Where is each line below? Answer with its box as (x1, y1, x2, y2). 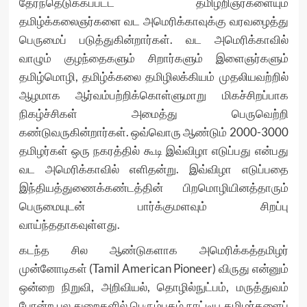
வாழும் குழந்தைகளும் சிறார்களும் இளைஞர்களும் (19, 51, 288, 66)
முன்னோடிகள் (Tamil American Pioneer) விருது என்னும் (19, 261, 288, 276)
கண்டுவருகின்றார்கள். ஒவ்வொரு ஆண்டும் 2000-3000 (19, 125, 288, 140)
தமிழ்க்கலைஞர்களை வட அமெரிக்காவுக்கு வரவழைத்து (19, 14, 288, 29)
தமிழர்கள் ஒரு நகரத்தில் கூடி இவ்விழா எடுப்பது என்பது (19, 143, 288, 158)
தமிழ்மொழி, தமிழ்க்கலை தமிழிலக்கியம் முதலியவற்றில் (19, 69, 288, 84)
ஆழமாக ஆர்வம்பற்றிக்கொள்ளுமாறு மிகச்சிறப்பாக (19, 88, 288, 103)
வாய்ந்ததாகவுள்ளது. (19, 217, 120, 232)
